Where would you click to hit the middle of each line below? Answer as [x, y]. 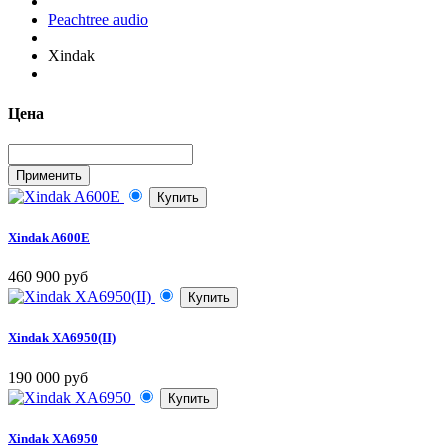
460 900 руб [48, 277]
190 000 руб [48, 377]
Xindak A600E [49, 238]
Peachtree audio [98, 20]
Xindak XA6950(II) [62, 338]
